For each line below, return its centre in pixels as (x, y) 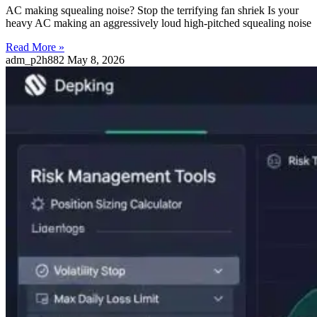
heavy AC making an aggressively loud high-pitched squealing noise (158, 23)
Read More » (35, 47)
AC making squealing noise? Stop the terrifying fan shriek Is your (152, 11)
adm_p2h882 (36, 60)
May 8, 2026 (96, 60)
